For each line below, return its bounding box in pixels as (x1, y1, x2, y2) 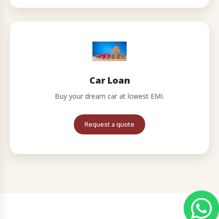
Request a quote (85, 120, 134, 129)
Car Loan (89, 74, 130, 86)
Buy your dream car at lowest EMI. (55, 91, 164, 101)
